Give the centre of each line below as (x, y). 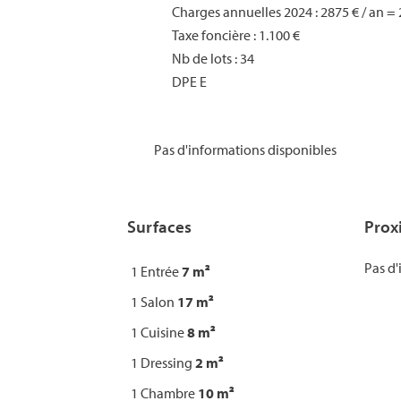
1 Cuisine (159, 332)
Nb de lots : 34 (213, 58)
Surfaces (159, 226)
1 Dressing (163, 363)
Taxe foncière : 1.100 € (236, 35)
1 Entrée (156, 271)
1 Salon (154, 302)
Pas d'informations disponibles (245, 149)
